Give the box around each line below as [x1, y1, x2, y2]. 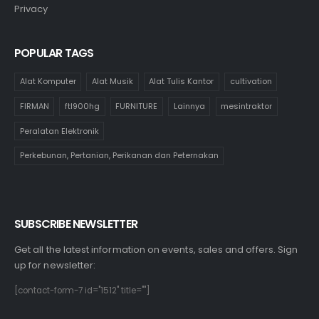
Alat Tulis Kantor [149, 75, 214, 88]
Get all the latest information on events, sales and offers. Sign [14, 243, 298, 257]
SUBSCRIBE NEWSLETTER [14, 216, 137, 233]
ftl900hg [65, 100, 100, 113]
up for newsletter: [14, 258, 96, 273]
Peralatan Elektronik [19, 125, 99, 137]
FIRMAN [19, 100, 49, 113]
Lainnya [173, 100, 205, 113]
